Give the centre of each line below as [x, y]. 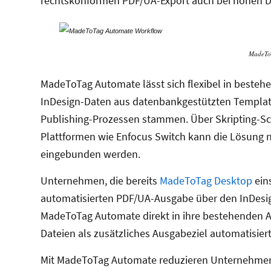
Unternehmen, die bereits [100, 181]
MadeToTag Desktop [206, 181]
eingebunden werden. [90, 154]
